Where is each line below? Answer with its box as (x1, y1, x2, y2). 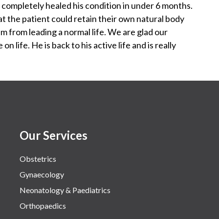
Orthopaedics (20, 200, 66, 210)
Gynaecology (20, 169, 64, 179)
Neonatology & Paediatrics (20, 185, 110, 195)
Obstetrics (20, 153, 56, 163)
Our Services (20, 128, 88, 142)
